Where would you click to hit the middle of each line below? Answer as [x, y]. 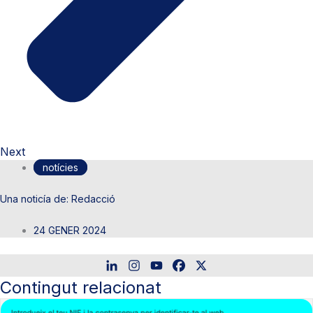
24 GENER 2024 [70, 230]
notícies [60, 167]
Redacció [92, 198]
